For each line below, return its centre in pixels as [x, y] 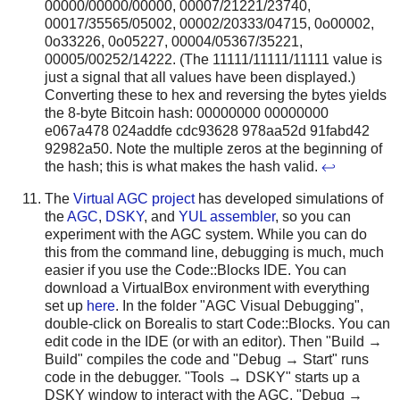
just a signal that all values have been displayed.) [200, 77]
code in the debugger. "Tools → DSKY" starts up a [202, 377]
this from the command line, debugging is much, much [214, 252]
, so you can [313, 216]
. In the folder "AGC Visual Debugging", [239, 305]
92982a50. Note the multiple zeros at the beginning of [213, 148]
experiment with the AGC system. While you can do [206, 234]
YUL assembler [227, 216]
